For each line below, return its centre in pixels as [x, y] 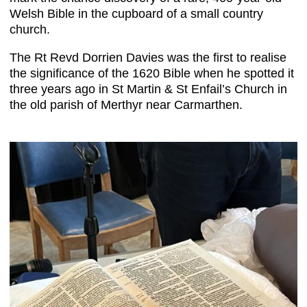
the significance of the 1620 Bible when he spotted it [152, 73]
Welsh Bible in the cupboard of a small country [136, 14]
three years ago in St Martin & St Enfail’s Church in [148, 89]
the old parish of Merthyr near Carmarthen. [126, 105]
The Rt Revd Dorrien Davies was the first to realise [148, 58]
